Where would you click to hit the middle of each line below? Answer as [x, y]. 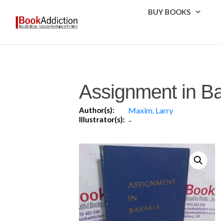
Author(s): [97, 110]
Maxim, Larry [151, 110]
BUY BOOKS [169, 12]
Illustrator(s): [102, 119]
